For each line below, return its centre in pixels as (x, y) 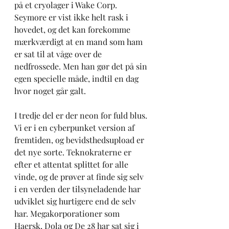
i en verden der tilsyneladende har (78, 189)
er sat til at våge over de (59, 54)
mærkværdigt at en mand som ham (79, 42)
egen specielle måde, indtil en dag (77, 79)
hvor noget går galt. (52, 91)
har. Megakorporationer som (68, 214)
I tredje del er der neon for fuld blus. (82, 116)
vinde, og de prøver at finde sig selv (80, 177)
